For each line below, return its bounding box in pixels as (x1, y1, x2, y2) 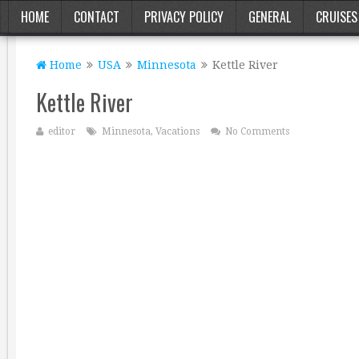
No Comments (225, 126, 289, 137)
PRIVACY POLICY (144, 7, 224, 26)
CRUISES (316, 7, 357, 26)
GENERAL (248, 7, 291, 26)
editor (48, 126, 75, 137)
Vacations (155, 126, 200, 137)
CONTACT (74, 7, 119, 26)
